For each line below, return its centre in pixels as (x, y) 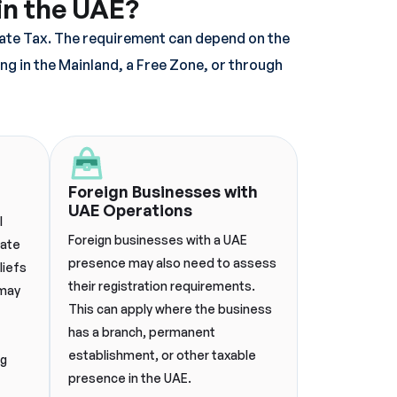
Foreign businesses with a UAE (158, 240)
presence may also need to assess (172, 263)
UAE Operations (130, 210)
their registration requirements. (162, 286)
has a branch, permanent (142, 332)
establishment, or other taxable (162, 355)
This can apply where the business (170, 309)
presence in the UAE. (130, 378)
